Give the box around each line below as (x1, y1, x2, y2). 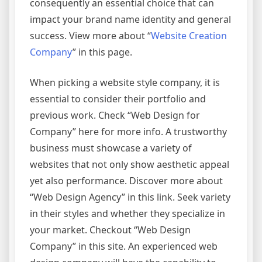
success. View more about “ (30, 29, 151, 42)
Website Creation (151, 29, 227, 42)
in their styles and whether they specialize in (30, 206, 225, 220)
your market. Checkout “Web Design (30, 223, 191, 236)
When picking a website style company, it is (30, 75, 220, 89)
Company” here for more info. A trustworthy (30, 125, 227, 138)
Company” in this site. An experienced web (30, 239, 218, 253)
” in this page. (73, 45, 132, 58)
